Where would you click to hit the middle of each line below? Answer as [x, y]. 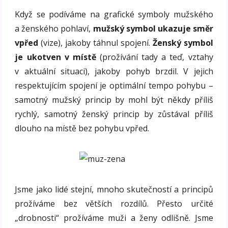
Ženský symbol [183, 42]
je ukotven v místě [57, 57]
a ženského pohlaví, [54, 28]
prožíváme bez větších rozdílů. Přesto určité [114, 203]
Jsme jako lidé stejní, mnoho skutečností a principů [114, 189]
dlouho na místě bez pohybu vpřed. [82, 128]
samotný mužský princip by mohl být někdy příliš [114, 99]
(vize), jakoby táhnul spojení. [95, 42]
